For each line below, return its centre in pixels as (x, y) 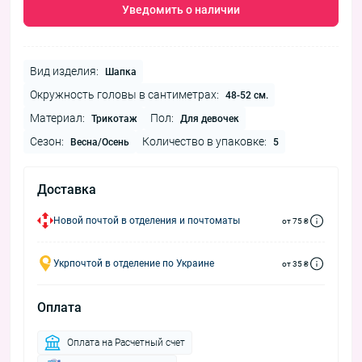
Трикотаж (114, 119)
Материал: (57, 118)
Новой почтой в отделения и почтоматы (147, 221)
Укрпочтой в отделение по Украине (134, 264)
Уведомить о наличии (181, 10)
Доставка (67, 190)
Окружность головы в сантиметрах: (124, 95)
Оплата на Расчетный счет (126, 343)
